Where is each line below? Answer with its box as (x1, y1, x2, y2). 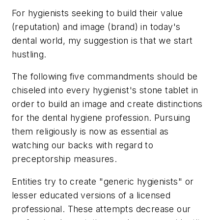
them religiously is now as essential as (12, 126, 169, 137)
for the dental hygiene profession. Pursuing (12, 112, 191, 123)
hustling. (12, 49, 47, 59)
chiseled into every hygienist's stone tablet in (12, 85, 198, 96)
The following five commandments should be (12, 71, 198, 82)
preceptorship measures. (12, 154, 117, 165)
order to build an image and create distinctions (12, 99, 203, 110)
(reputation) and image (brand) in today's (12, 21, 181, 32)
